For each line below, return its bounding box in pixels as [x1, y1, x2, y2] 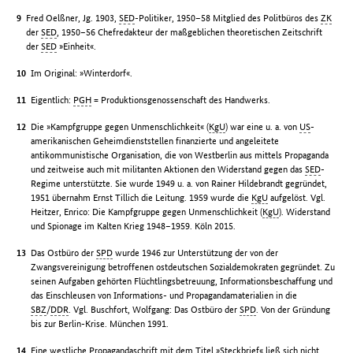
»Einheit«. [57, 40, 97, 53]
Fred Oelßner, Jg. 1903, [26, 12, 120, 24]
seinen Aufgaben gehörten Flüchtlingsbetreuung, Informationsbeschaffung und [31, 275, 333, 288]
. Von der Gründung [256, 303, 331, 316]
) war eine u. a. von [225, 121, 300, 133]
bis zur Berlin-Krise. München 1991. [31, 318, 169, 330]
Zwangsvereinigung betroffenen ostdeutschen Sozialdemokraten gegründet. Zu [31, 261, 336, 273]
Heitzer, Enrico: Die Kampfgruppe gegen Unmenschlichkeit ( [31, 206, 263, 218]
